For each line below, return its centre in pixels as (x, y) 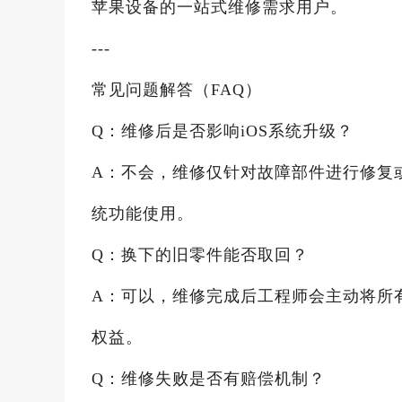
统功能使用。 (143, 214)
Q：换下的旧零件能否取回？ (200, 255)
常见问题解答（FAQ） (177, 90)
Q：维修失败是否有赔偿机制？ (209, 379)
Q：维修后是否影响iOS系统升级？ (223, 131)
